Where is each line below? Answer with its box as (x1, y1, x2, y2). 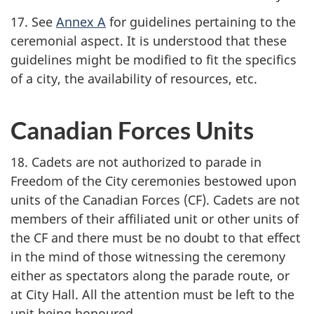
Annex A (56, 13, 106, 30)
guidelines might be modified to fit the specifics (11, 50, 296, 68)
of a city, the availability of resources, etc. (11, 69, 257, 87)
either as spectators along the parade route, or (11, 267, 289, 284)
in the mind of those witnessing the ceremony (11, 248, 285, 265)
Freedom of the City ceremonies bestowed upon (11, 172, 296, 189)
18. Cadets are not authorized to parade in (11, 153, 261, 170)
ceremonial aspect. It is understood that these (11, 32, 287, 49)
